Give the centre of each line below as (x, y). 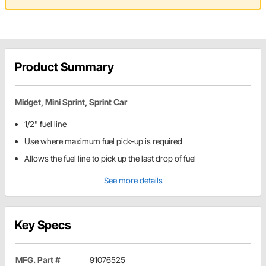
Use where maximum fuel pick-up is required (103, 141)
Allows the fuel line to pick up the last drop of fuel (110, 159)
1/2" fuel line (45, 124)
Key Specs (43, 225)
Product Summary (64, 67)
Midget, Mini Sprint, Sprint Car (71, 102)
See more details (133, 180)
